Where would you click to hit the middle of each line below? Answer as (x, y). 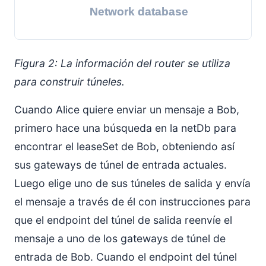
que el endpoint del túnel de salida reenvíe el (123, 220)
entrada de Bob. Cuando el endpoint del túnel (126, 257)
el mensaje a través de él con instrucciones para (132, 202)
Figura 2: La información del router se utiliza (122, 64)
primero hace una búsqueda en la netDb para (125, 128)
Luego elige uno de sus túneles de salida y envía (132, 183)
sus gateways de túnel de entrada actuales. (121, 165)
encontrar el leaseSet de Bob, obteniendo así (124, 147)
